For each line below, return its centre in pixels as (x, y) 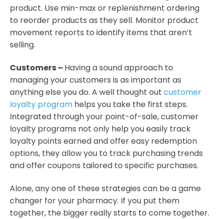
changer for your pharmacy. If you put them (95, 201)
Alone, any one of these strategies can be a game (105, 189)
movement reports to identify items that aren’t (101, 32)
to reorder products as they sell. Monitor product (104, 20)
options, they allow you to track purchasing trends (106, 153)
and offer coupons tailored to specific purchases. (104, 165)
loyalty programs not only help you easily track (100, 129)
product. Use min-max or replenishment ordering (105, 8)
